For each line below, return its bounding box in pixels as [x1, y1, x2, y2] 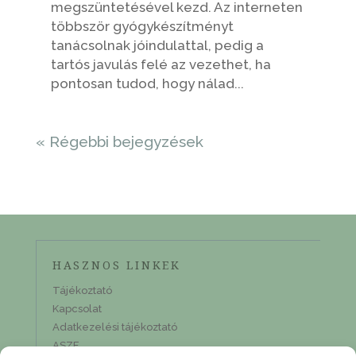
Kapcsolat [52, 302, 102, 315]
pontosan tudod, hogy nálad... [50, 75, 244, 91]
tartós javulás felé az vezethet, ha [50, 56, 271, 72]
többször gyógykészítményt [50, 17, 234, 34]
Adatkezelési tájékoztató [52, 320, 177, 333]
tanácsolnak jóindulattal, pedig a [50, 37, 264, 53]
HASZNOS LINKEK [52, 257, 181, 273]
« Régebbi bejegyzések [35, 132, 203, 150]
